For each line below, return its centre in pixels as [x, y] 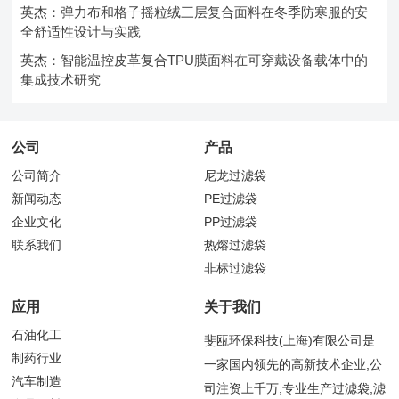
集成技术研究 [61, 80]
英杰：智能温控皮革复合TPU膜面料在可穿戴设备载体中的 [195, 61]
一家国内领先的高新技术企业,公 [293, 365]
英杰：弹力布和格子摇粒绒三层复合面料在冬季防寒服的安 [195, 12]
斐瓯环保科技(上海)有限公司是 [289, 341]
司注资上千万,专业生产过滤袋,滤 [294, 389]
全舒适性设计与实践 [81, 32]
